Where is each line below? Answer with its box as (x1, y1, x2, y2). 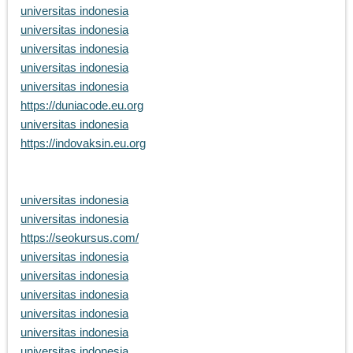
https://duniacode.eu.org (20, 98, 143, 113)
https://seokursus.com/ (20, 231, 139, 245)
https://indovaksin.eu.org (20, 136, 146, 150)
